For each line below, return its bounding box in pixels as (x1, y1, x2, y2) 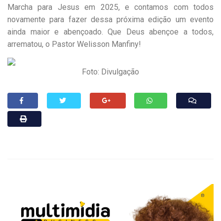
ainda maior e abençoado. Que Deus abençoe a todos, (7, 27, 214, 37)
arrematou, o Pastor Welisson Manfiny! (7, 39, 141, 49)
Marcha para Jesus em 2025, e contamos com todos (7, 2, 214, 12)
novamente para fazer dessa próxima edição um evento (7, 15, 214, 25)
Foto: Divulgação (82, 67, 139, 77)
